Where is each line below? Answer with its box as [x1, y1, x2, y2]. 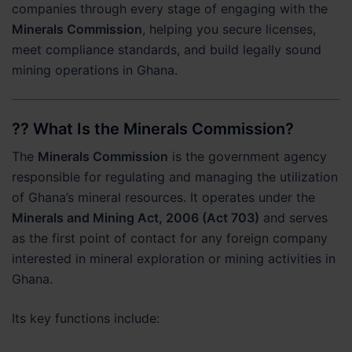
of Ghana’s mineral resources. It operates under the [12, 189, 315, 205]
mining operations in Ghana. [12, 62, 178, 78]
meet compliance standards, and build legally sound [12, 42, 321, 57]
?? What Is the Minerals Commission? [12, 119, 294, 138]
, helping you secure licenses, [142, 21, 316, 37]
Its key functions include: [12, 310, 159, 326]
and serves [259, 210, 328, 225]
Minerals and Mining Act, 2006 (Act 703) [12, 210, 259, 225]
